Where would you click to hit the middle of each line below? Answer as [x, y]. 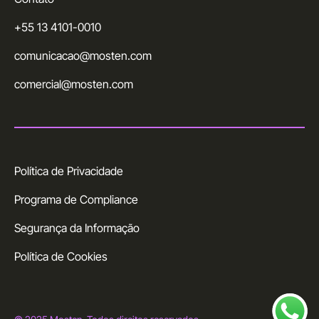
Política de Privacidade [69, 171]
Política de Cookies [61, 257]
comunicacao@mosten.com [83, 56]
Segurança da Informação [77, 228]
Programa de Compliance [76, 200]
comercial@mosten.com [74, 84]
